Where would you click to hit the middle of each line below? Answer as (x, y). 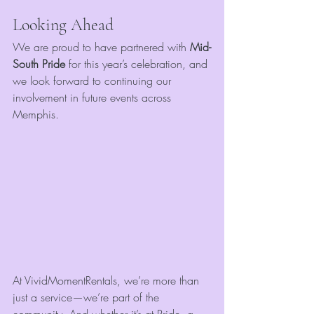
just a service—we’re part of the (88, 298)
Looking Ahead (63, 25)
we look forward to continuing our (94, 81)
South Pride (39, 64)
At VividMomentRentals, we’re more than (108, 281)
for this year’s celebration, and (138, 64)
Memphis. (36, 115)
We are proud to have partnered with (101, 47)
